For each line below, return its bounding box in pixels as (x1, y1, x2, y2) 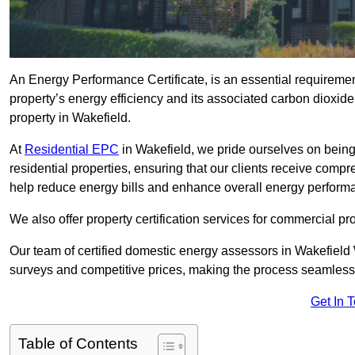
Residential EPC (25, 143, 119, 157)
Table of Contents (18, 335, 138, 353)
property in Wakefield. (10, 111, 131, 125)
